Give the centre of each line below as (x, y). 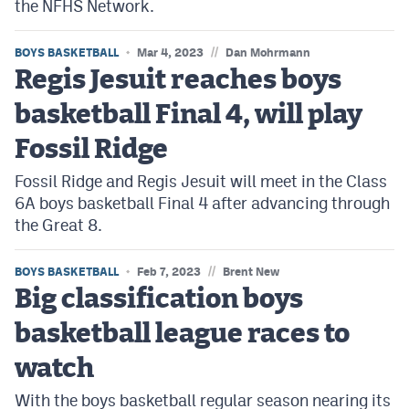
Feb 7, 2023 (169, 272)
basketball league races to (182, 335)
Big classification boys (159, 300)
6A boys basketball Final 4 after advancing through (202, 204)
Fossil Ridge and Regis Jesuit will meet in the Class (201, 182)
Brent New (251, 272)
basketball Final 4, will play (189, 115)
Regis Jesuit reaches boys (178, 81)
